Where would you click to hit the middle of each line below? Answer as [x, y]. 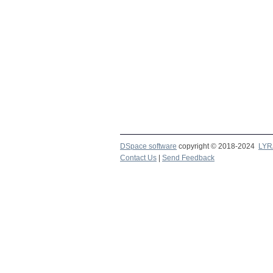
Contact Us [138, 158]
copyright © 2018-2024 [218, 146]
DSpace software [148, 146]
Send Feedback [188, 158]
